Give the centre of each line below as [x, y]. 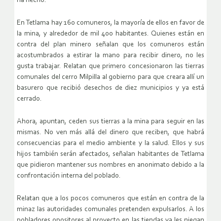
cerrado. [29, 99]
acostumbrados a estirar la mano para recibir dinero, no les [110, 56]
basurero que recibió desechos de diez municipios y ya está [110, 88]
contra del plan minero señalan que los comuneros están [110, 45]
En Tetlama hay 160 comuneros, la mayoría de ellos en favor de [110, 23]
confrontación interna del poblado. [69, 176]
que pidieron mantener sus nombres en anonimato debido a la [110, 165]
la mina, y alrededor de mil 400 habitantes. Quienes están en [110, 34]
